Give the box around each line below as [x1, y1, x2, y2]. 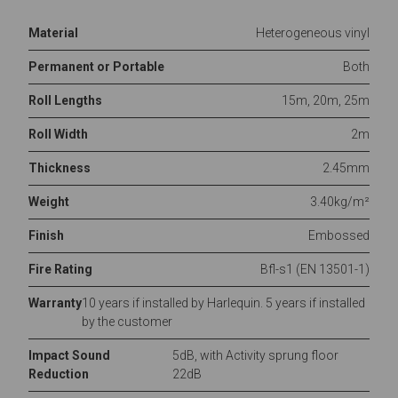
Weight [28, 195, 69, 210]
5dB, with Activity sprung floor [172, 348, 339, 363]
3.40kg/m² [310, 195, 370, 210]
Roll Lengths [28, 93, 102, 108]
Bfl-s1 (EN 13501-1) [260, 262, 370, 277]
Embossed [308, 228, 370, 243]
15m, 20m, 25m [282, 93, 370, 108]
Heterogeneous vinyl [256, 26, 370, 41]
